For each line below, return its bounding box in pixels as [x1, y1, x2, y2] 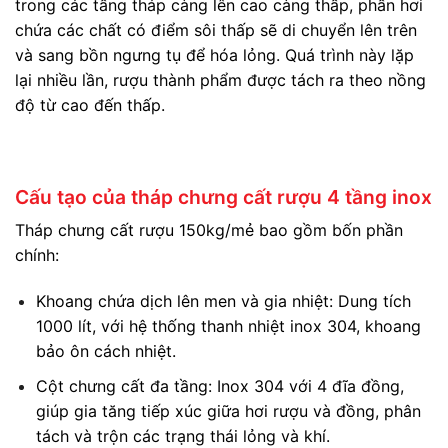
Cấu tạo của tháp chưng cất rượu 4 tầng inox [15, 184, 432, 209]
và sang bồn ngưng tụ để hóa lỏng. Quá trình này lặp [15, 45, 414, 66]
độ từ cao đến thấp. [15, 95, 165, 116]
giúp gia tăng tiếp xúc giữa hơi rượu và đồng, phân [35, 400, 421, 421]
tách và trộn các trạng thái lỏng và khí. [35, 425, 330, 446]
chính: [15, 245, 59, 266]
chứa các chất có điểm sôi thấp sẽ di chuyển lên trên [15, 20, 417, 41]
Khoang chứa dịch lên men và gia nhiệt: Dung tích [35, 291, 411, 312]
